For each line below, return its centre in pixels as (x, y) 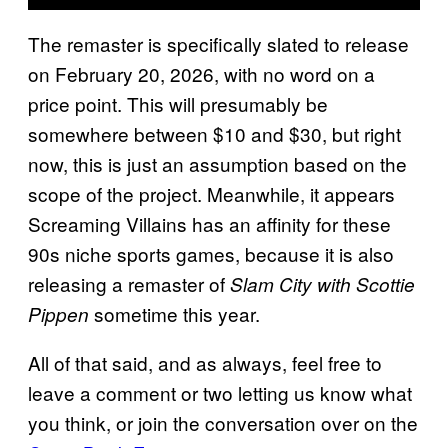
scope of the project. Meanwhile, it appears (211, 194)
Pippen (58, 314)
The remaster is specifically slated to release (218, 44)
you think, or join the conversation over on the (223, 423)
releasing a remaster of (129, 284)
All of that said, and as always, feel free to (205, 363)
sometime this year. (174, 314)
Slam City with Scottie (322, 284)
